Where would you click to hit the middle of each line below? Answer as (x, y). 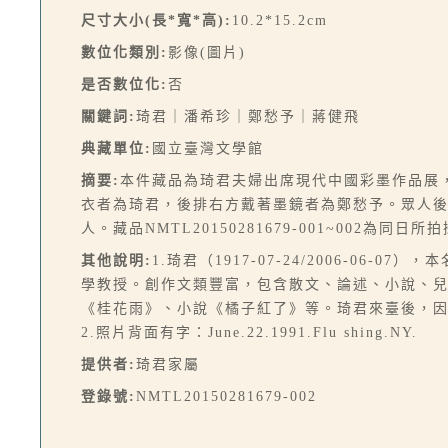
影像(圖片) (207, 52)
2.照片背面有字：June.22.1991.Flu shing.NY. (249, 332)
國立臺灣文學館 (208, 148)
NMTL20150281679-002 (226, 396)
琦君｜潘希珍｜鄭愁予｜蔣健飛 (248, 116)
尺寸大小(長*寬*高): (156, 20)
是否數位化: (124, 84)
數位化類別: (124, 52)
